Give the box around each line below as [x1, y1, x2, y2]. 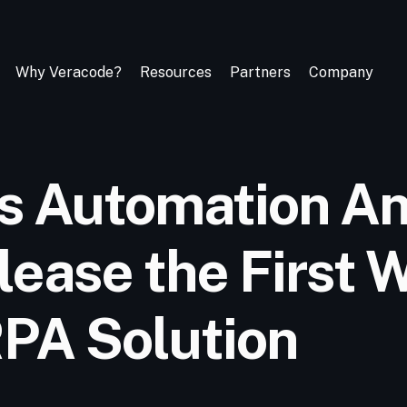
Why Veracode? [15, 64, 122, 81]
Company [308, 64, 373, 81]
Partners [229, 64, 291, 81]
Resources [139, 64, 212, 81]
